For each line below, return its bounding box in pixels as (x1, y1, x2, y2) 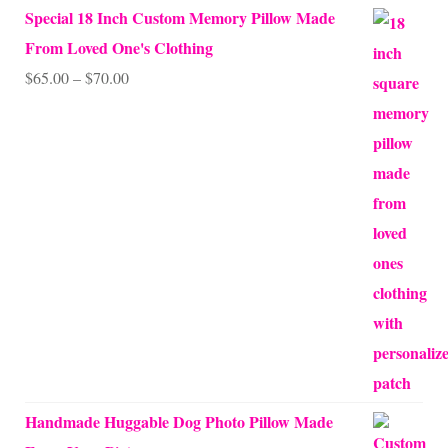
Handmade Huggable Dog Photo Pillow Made (25, 410, 333, 434)
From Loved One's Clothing (25, 36, 213, 60)
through (128, 156, 177, 178)
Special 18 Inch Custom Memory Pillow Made (25, 6, 335, 30)
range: (128, 96, 167, 118)
